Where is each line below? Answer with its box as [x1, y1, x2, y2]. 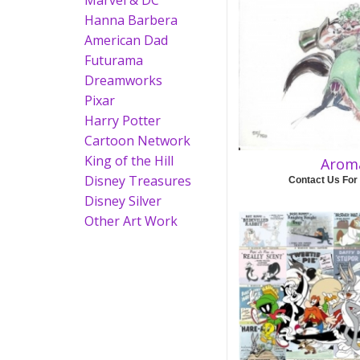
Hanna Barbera [84, 11, 178, 29]
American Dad [84, 31, 168, 49]
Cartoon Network [84, 132, 190, 149]
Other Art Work [84, 212, 178, 230]
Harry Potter [84, 112, 161, 129]
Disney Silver [84, 192, 162, 210]
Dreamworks [84, 72, 162, 89]
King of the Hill [84, 152, 174, 170]
